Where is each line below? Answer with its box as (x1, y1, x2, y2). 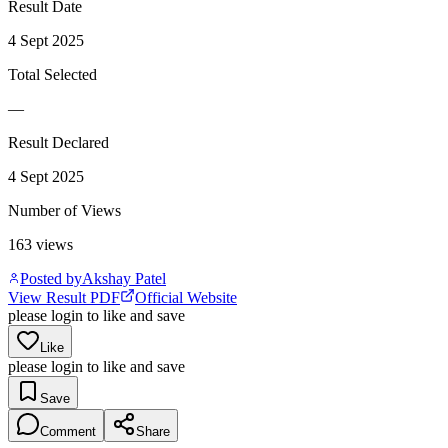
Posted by (20, 269, 82, 287)
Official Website (135, 288, 237, 306)
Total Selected (8, 65, 97, 83)
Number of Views (8, 201, 121, 219)
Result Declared (8, 133, 109, 151)
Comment (40, 423, 96, 439)
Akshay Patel (82, 269, 166, 287)
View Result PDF (8, 288, 120, 306)
